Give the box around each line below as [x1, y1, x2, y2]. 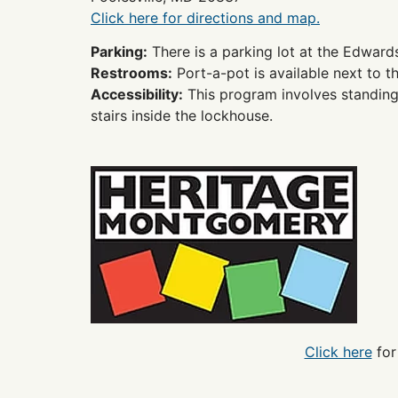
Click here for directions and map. [91, 9, 320, 27]
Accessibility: [91, 85, 183, 104]
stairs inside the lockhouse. [91, 107, 273, 125]
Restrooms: [91, 64, 172, 83]
